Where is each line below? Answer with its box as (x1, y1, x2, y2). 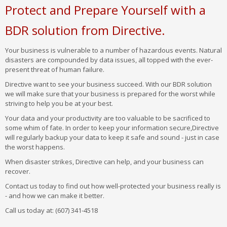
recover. (5, 167, 30, 176)
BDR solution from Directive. (5, 22, 165, 39)
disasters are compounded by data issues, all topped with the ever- (5, 55, 213, 64)
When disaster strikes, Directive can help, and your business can (5, 157, 204, 166)
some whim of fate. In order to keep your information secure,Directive (5, 123, 219, 132)
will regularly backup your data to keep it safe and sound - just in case (5, 133, 219, 142)
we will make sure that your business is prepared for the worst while (5, 89, 215, 98)
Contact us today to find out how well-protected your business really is (5, 181, 221, 191)
